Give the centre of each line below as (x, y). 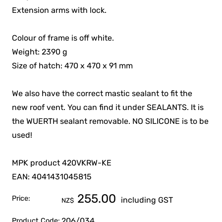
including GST (146, 200)
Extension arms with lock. (59, 10)
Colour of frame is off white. (63, 38)
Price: (21, 199)
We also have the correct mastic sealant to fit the (102, 94)
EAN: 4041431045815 (52, 177)
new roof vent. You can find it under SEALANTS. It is (108, 108)
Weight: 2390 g (40, 52)
